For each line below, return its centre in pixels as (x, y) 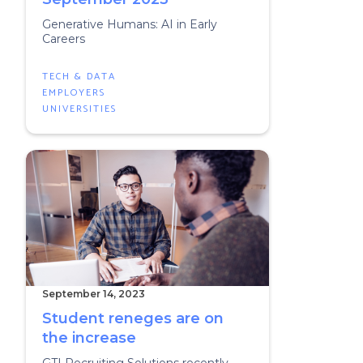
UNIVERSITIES (79, 109)
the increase (89, 338)
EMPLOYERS (74, 93)
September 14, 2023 (94, 294)
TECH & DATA (79, 77)
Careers (64, 39)
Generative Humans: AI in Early (130, 24)
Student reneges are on (133, 318)
